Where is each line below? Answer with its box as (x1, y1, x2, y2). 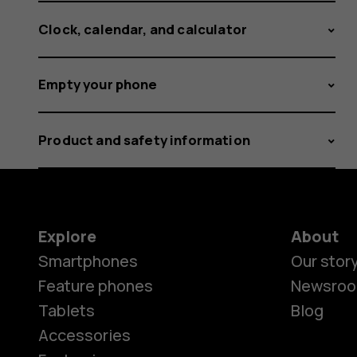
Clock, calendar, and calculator (38, 19, 248, 38)
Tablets (38, 300, 95, 322)
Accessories (38, 324, 131, 347)
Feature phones (38, 275, 153, 297)
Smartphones (38, 250, 138, 273)
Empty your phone (38, 75, 158, 94)
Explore (38, 226, 96, 248)
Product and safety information (38, 131, 250, 150)
